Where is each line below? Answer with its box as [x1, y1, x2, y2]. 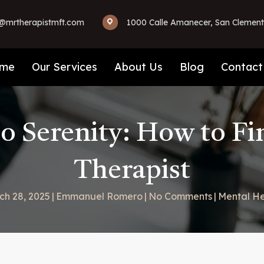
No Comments [148, 190, 212, 203]
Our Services [32, 60, 98, 74]
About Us [114, 60, 163, 74]
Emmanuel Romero [55, 190, 143, 203]
